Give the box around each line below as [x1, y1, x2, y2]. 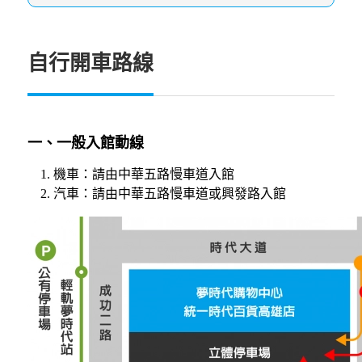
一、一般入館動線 [27, 135, 144, 151]
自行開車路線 [27, 52, 154, 75]
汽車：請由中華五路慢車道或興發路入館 [53, 187, 286, 200]
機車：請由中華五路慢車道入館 [53, 167, 234, 181]
